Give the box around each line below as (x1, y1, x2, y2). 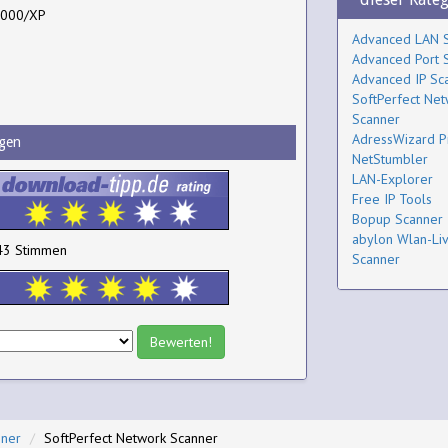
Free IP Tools (351, 190, 432, 208)
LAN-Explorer (351, 170, 433, 188)
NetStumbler (351, 150, 428, 168)
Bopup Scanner (351, 210, 443, 228)
